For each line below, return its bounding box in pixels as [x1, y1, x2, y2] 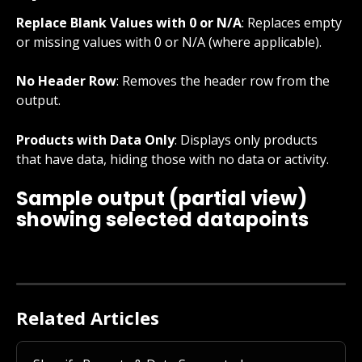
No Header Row [16, 72, 116, 90]
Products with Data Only [16, 130, 175, 149]
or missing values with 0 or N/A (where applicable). [16, 32, 322, 51]
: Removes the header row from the [116, 72, 333, 90]
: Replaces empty [242, 13, 345, 32]
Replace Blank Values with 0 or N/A [16, 13, 242, 32]
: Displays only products [175, 130, 321, 149]
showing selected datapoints [16, 206, 309, 234]
